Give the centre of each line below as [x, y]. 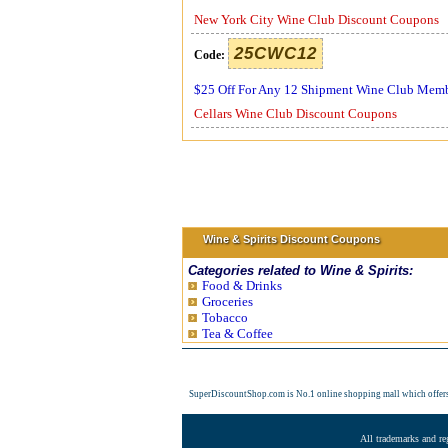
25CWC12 [275, 53]
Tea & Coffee [237, 333]
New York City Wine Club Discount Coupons [316, 19]
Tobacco [225, 317]
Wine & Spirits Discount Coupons [291, 239]
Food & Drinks [242, 285]
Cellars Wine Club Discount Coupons [295, 113]
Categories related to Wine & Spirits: [300, 270]
